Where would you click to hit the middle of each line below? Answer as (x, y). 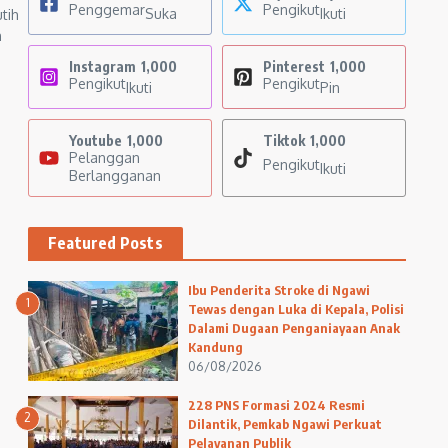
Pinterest (294, 66)
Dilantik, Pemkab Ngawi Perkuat (285, 424)
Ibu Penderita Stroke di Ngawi (279, 290)
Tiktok (284, 140)
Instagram (102, 66)
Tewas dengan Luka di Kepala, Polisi (296, 309)
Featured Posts (105, 243)
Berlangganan (115, 175)
